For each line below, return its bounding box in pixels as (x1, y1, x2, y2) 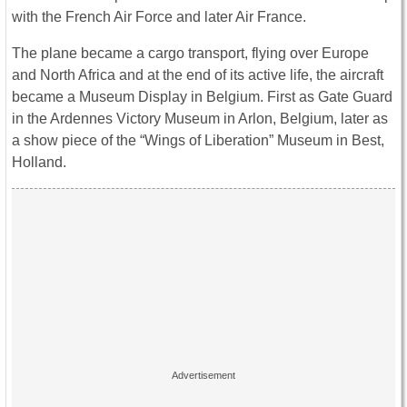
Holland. (12, 154, 66, 170)
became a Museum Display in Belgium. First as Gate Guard (12, 88, 392, 104)
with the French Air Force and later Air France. (12, 8, 306, 25)
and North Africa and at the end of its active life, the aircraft (12, 66, 383, 83)
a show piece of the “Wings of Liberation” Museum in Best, (12, 132, 384, 148)
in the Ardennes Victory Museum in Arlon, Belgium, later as (12, 110, 388, 126)
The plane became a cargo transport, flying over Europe (12, 45, 369, 61)
